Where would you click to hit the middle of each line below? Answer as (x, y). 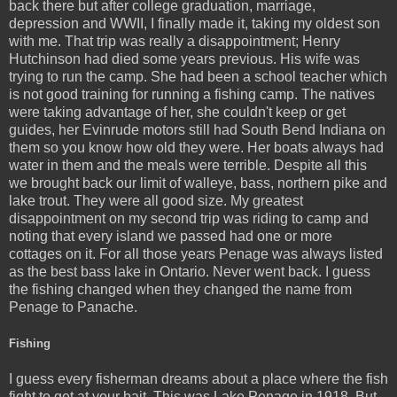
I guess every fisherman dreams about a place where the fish (198, 378)
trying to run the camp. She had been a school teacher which (198, 76)
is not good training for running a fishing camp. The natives (192, 94)
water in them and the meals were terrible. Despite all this (188, 165)
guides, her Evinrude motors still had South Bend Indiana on (197, 129)
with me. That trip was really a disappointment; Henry (175, 41)
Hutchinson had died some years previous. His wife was (184, 58)
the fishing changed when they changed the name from (180, 289)
